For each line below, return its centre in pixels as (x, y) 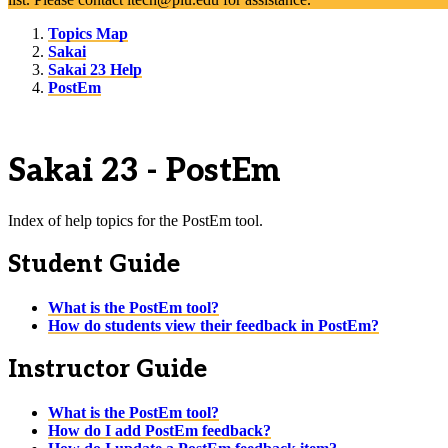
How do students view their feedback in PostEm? (213, 325)
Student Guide (94, 264)
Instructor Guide (107, 369)
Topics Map (88, 33)
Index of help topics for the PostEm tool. (135, 220)
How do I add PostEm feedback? (159, 430)
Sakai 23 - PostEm (144, 171)
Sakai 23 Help (95, 69)
